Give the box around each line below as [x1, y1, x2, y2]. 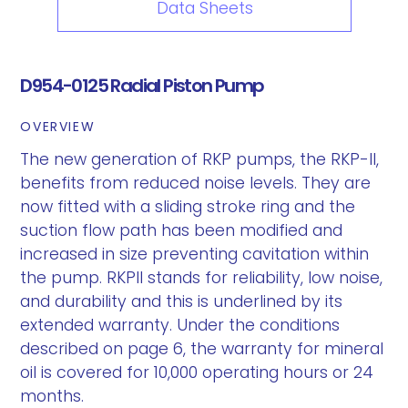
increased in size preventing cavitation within [20, 243, 370, 265]
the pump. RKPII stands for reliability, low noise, [20, 267, 383, 289]
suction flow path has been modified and [20, 219, 343, 241]
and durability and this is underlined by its [20, 291, 343, 312]
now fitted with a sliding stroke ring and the [20, 196, 356, 218]
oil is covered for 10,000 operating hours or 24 [20, 362, 374, 383]
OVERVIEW [20, 117, 96, 136]
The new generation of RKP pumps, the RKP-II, [20, 148, 380, 170]
